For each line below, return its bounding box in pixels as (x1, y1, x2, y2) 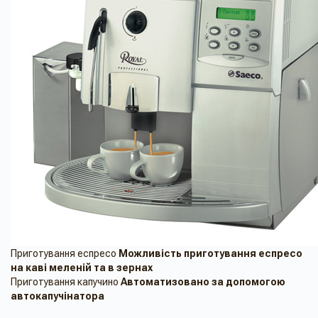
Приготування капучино (11, 276, 119, 288)
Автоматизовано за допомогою (121, 276, 285, 288)
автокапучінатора (11, 290, 104, 302)
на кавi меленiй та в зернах (11, 262, 153, 274)
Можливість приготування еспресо (119, 248, 302, 260)
